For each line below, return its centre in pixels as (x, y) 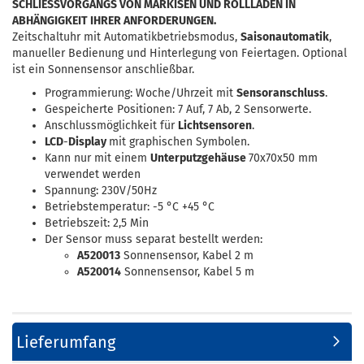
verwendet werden (93, 174)
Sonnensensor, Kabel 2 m (187, 256)
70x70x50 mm (283, 158)
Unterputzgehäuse (199, 158)
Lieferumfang (66, 342)
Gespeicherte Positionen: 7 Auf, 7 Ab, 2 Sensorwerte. (178, 109)
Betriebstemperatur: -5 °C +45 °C (130, 207)
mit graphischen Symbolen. (179, 142)
